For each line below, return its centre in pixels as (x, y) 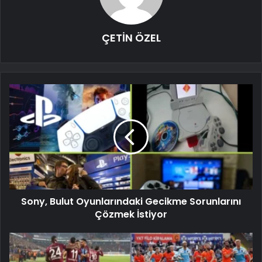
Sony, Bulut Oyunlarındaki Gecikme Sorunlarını (131, 201)
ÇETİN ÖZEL (131, 37)
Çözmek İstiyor (131, 214)
